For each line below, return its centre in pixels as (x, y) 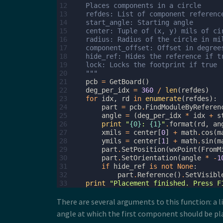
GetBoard (125, 82)
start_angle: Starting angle (131, 22)
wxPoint (183, 149)
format (181, 124)
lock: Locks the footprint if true (143, 65)
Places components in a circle (135, 5)
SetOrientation (149, 158)
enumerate (163, 99)
